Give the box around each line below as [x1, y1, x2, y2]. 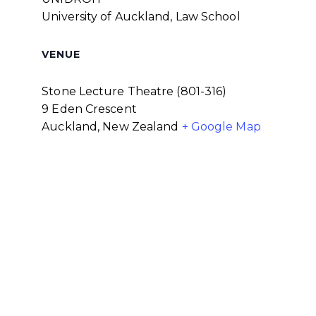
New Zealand [102, 120, 179, 134]
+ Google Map [181, 120, 261, 134]
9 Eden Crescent [42, 102, 137, 116]
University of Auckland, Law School [42, 10, 241, 24]
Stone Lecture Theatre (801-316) [42, 85, 227, 99]
